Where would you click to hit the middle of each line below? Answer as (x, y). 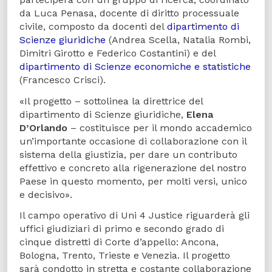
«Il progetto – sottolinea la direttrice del (111, 101)
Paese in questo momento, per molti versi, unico (133, 181)
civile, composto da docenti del (93, 26)
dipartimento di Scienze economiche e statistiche (135, 66)
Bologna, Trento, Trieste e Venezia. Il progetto (125, 256)
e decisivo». (47, 194)
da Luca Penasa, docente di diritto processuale (129, 13)
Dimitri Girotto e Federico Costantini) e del (117, 53)
